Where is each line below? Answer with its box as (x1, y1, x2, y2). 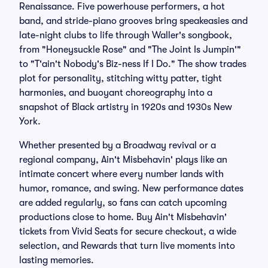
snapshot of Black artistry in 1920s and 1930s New (19, 102, 232, 112)
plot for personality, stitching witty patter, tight (19, 73, 222, 84)
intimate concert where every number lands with (19, 169, 224, 179)
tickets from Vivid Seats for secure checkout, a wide (19, 226, 236, 237)
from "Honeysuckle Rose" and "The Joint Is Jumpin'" (19, 44, 241, 55)
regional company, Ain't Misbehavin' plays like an (19, 154, 227, 165)
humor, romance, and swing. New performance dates (19, 183, 243, 194)
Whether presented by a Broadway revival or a (19, 140, 216, 151)
